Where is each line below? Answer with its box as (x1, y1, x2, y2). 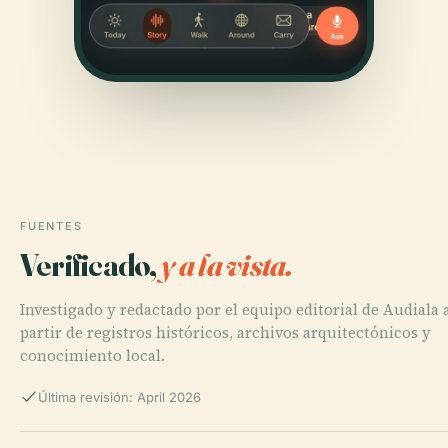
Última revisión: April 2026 (38, 388, 201, 405)
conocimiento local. (20, 344, 165, 366)
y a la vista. (160, 244, 293, 284)
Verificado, (20, 244, 161, 284)
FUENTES (20, 218, 83, 233)
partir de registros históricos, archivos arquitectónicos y (20, 321, 431, 343)
